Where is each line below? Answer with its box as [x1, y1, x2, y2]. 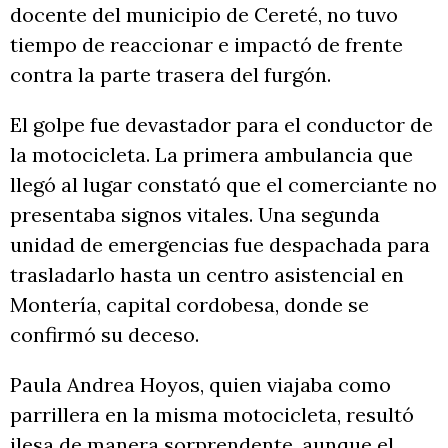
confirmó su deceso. [10, 322, 204, 348]
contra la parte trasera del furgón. [10, 62, 336, 88]
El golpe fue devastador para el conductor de [10, 112, 433, 138]
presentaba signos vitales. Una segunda [10, 202, 380, 228]
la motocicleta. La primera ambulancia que [10, 142, 413, 168]
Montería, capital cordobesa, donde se [10, 292, 369, 318]
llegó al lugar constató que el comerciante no [10, 172, 437, 198]
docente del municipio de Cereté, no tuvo [10, 2, 398, 28]
